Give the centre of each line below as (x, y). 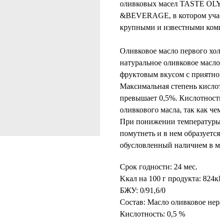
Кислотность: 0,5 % (152, 214)
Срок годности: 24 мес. (159, 166)
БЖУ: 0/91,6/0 (143, 190)
